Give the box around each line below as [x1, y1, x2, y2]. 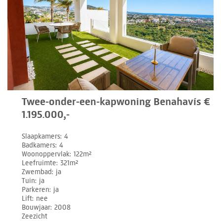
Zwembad [22, 167, 52, 176]
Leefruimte [22, 158, 57, 167]
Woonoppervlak [22, 149, 70, 158]
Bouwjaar [22, 203, 51, 212]
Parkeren [22, 185, 50, 194]
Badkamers [22, 141, 56, 149]
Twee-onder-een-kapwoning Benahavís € [22, 95, 211, 109]
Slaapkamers [22, 132, 61, 141]
